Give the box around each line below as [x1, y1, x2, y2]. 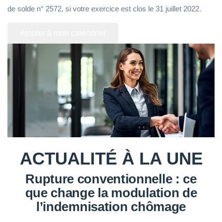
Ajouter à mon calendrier [20, 29, 106, 38]
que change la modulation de [25, 185, 197, 200]
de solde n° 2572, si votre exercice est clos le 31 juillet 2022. [7, 4, 201, 13]
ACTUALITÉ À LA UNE [19, 148, 203, 168]
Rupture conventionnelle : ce [25, 171, 197, 186]
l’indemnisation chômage [36, 199, 186, 214]
